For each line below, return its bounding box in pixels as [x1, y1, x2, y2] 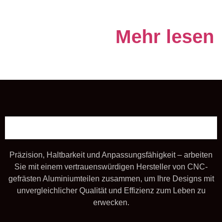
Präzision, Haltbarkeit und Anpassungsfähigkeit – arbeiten [9, 150, 213, 159]
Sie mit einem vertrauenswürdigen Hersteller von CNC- [14, 162, 208, 171]
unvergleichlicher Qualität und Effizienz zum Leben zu [16, 186, 206, 195]
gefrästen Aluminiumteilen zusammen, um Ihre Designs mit [8, 174, 214, 183]
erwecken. [93, 198, 129, 207]
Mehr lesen [115, 25, 214, 47]
